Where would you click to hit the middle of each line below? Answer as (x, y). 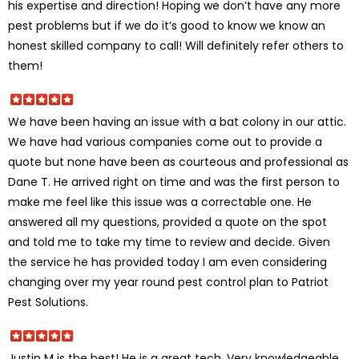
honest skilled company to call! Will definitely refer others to (176, 45)
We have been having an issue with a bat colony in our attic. (177, 121)
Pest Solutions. (48, 302)
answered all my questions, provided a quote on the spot (167, 222)
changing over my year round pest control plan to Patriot (168, 282)
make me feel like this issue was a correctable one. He (160, 202)
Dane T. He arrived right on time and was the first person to (174, 182)
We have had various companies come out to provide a (165, 141)
